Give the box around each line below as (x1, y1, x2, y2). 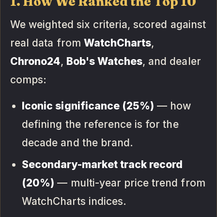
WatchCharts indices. (22, 195, 126, 207)
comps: (10, 73, 47, 86)
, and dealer (142, 55, 201, 67)
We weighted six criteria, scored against (10, 18, 206, 31)
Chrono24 (10, 55, 61, 67)
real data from (10, 36, 84, 49)
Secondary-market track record (22, 158, 183, 170)
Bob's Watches (66, 55, 143, 67)
